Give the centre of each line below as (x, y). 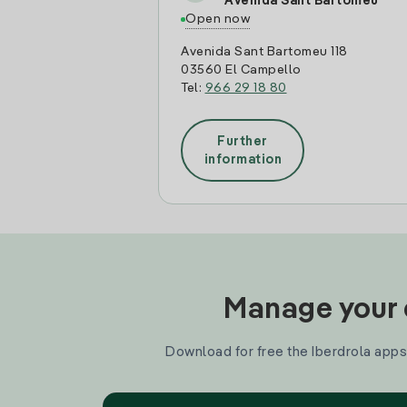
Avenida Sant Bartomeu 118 (264, 52)
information (243, 159)
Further (243, 141)
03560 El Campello (241, 70)
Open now (218, 19)
